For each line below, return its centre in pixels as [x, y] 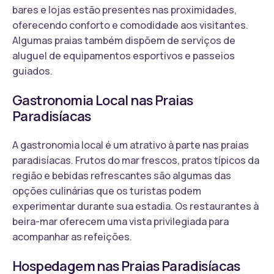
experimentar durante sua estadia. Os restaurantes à [135, 206]
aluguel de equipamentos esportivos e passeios [124, 55]
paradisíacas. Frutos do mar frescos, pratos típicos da [136, 160]
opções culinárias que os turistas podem [107, 191]
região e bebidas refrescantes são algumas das [122, 175]
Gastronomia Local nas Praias [103, 100]
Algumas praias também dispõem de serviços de [124, 40]
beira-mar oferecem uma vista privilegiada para [120, 221]
